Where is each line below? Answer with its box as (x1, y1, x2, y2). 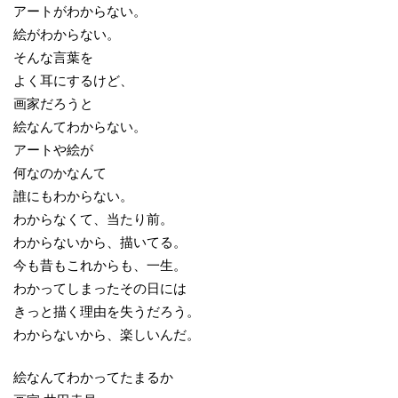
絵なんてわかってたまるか (13, 370, 173, 386)
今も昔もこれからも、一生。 (13, 257, 187, 273)
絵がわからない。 (13, 26, 120, 42)
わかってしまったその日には (13, 280, 187, 296)
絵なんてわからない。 (13, 118, 147, 134)
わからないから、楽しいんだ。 (13, 326, 200, 342)
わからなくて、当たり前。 (13, 211, 173, 227)
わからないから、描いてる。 (13, 234, 187, 250)
